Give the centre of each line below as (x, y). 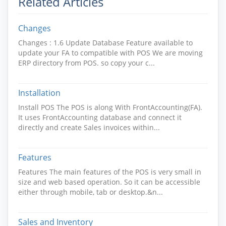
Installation (39, 93)
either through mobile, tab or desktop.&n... (91, 192)
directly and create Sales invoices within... (89, 127)
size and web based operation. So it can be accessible (109, 182)
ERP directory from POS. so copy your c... (87, 63)
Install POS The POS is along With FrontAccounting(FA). (110, 107)
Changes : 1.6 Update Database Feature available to (105, 43)
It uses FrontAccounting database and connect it (100, 117)
